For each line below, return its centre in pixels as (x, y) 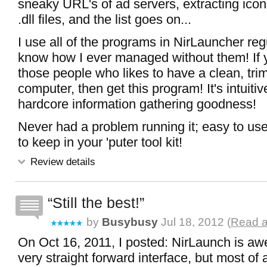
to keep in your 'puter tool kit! (100, 142)
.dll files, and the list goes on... (105, 19)
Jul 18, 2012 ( (194, 222)
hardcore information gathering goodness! (137, 104)
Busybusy (130, 222)
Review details (61, 162)
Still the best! (96, 203)
